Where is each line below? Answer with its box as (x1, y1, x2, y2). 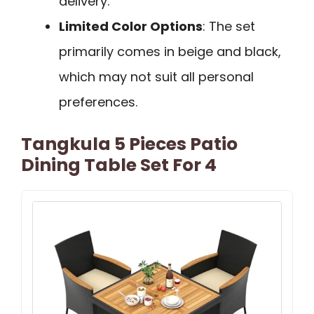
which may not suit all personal (59, 68, 254, 86)
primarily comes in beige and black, (59, 43, 281, 61)
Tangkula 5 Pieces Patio (21, 132, 238, 157)
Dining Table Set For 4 (21, 153, 217, 178)
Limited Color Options (59, 18, 203, 36)
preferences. (59, 93, 137, 111)
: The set (203, 18, 255, 36)
